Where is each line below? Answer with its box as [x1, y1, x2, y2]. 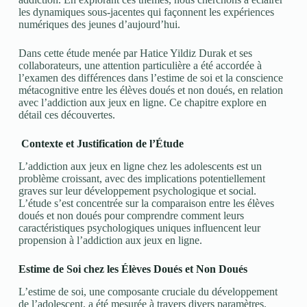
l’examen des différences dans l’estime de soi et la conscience [18, 72, 283, 84]
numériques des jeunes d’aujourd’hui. [18, 19, 180, 30]
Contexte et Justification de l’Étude [21, 138, 184, 149]
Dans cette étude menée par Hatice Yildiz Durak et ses [18, 47, 252, 59]
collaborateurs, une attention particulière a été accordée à [18, 60, 262, 71]
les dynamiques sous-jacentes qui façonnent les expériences [18, 6, 274, 18]
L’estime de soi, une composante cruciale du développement [18, 285, 278, 297]
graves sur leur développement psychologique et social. [18, 184, 256, 197]
